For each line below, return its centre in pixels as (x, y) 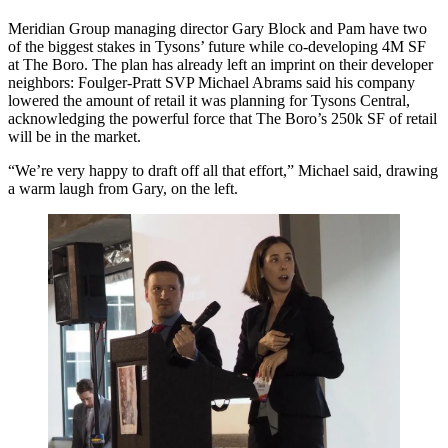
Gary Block (269, 28)
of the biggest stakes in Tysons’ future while (148, 46)
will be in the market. (74, 136)
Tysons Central (358, 100)
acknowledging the (70, 118)
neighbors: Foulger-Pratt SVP (103, 82)
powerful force (178, 118)
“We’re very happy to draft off (105, 170)
